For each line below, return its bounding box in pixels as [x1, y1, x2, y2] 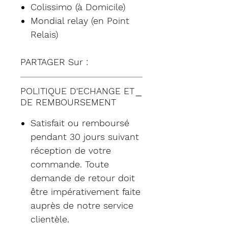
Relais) [31, 28, 58, 40]
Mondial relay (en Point [31, 15, 129, 26]
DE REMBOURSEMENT [20, 96, 116, 107]
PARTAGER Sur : [20, 56, 88, 67]
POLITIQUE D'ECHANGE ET [20, 85, 134, 96]
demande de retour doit [31, 172, 135, 183]
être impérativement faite [31, 186, 140, 197]
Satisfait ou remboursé [31, 117, 129, 128]
